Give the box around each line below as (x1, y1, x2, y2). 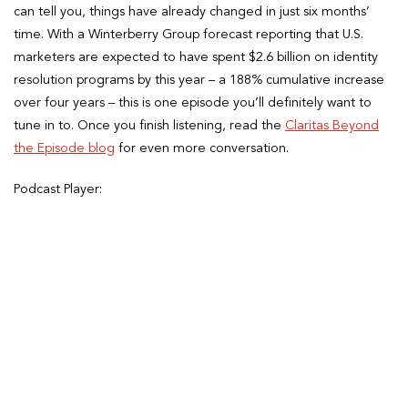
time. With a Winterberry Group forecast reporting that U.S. (14, 28, 363, 42)
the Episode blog (14, 142, 115, 156)
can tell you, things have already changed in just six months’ (14, 5, 370, 19)
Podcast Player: (14, 183, 102, 197)
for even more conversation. (115, 142, 289, 156)
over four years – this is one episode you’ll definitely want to (14, 97, 372, 110)
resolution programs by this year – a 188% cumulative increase (14, 74, 384, 87)
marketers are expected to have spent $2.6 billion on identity (14, 51, 378, 65)
